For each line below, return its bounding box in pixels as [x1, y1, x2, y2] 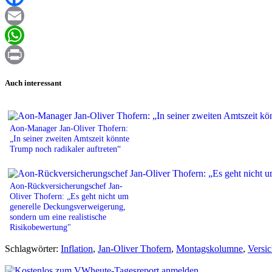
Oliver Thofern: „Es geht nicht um [10, 191, 129, 201]
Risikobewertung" [10, 222, 71, 232]
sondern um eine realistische [10, 211, 106, 222]
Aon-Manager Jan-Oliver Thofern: [10, 123, 128, 133]
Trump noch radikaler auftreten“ [10, 143, 121, 154]
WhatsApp [5, 49, 46, 60]
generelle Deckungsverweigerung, [10, 201, 126, 211]
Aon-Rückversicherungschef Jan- [10, 180, 123, 191]
